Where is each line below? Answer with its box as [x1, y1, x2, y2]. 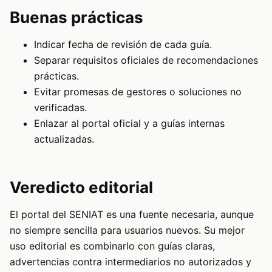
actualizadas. [34, 133, 94, 145]
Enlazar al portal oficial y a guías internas [34, 117, 225, 129]
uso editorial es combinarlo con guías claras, [10, 240, 215, 252]
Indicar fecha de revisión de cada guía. [34, 38, 212, 50]
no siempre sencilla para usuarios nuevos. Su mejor [10, 224, 245, 236]
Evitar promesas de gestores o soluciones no [34, 86, 242, 98]
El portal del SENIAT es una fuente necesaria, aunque [10, 208, 254, 220]
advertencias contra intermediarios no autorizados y [10, 256, 251, 268]
